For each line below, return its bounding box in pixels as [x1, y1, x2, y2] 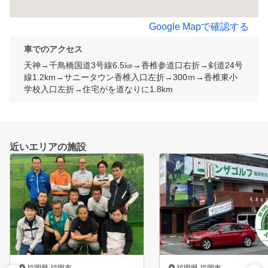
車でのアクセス [24, 44, 83, 54]
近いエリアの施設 [10, 142, 86, 153]
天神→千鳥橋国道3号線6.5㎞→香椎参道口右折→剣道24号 [24, 60, 243, 71]
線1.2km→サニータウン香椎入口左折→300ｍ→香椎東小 [24, 72, 237, 83]
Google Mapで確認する [149, 22, 249, 32]
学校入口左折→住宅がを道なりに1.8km [24, 84, 173, 95]
